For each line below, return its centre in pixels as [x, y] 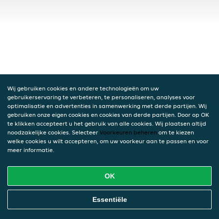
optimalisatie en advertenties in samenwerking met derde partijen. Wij [107, 106]
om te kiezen [175, 132]
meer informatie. [31, 150]
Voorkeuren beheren [128, 132]
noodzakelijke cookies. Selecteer [54, 132]
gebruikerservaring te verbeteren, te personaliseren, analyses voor [101, 97]
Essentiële [109, 199]
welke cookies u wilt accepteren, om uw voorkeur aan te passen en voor [108, 141]
